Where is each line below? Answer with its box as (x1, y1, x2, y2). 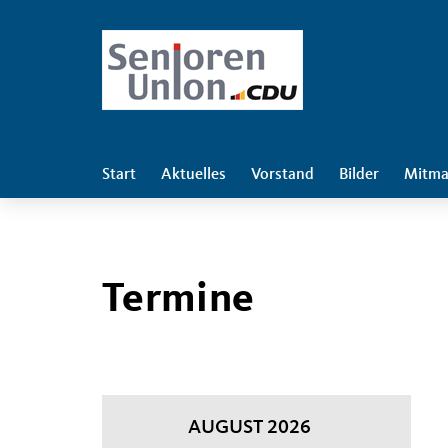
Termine (102, 279, 255, 321)
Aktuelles (161, 167, 226, 183)
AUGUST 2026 (188, 418, 312, 438)
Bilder (339, 167, 379, 183)
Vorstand (251, 167, 314, 183)
